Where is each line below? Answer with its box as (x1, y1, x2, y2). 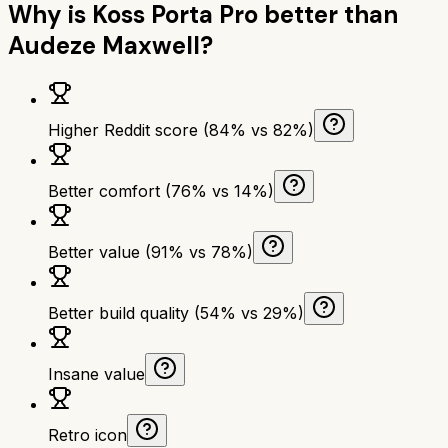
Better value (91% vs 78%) (48, 241, 253, 262)
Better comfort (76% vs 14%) (48, 180, 274, 201)
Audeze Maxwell (8, 29, 200, 61)
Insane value (48, 363, 145, 384)
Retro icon (48, 424, 127, 445)
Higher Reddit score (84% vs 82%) (48, 119, 314, 140)
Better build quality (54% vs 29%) (48, 302, 304, 323)
